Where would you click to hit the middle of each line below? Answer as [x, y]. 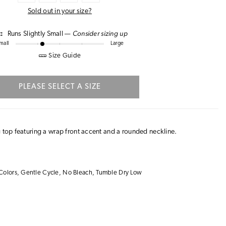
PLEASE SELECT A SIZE [60, 87]
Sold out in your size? [60, 11]
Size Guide [65, 56]
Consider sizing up [100, 33]
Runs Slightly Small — [40, 34]
